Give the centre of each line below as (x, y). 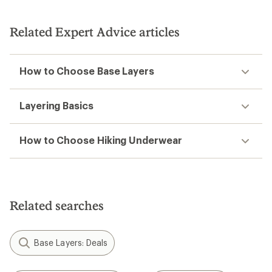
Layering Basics (56, 105)
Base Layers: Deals (71, 243)
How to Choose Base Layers (87, 71)
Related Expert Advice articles (95, 32)
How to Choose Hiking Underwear (101, 140)
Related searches (57, 205)
